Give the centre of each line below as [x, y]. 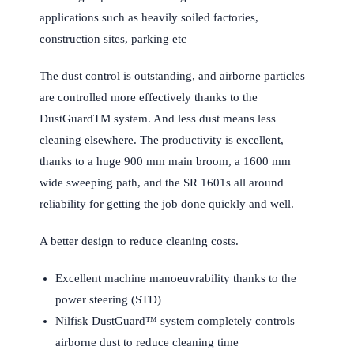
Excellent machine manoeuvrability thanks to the [176, 279]
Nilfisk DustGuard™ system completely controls [175, 321]
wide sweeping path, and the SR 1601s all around [162, 183]
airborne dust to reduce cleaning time [147, 343]
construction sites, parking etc [113, 39]
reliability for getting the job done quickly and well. [167, 204]
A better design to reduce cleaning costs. [139, 241]
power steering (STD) [108, 300]
